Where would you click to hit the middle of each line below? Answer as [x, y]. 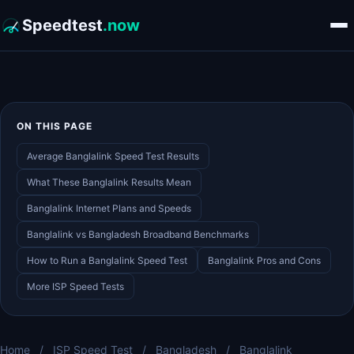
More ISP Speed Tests [75, 286]
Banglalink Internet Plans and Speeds [109, 208]
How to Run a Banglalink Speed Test [107, 260]
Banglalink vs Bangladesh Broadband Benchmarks [138, 234]
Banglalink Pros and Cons [264, 260]
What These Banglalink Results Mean [109, 182]
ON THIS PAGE [55, 126]
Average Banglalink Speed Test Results [113, 156]
